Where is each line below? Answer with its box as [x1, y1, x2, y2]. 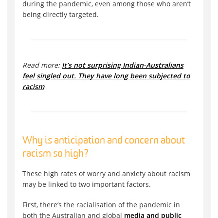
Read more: [22, 60, 62, 70]
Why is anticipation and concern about [22, 136, 185, 146]
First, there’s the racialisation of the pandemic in [22, 200, 180, 210]
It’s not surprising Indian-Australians [62, 60, 183, 70]
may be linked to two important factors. [22, 180, 151, 189]
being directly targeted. [22, 10, 99, 19]
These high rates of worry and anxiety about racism [22, 169, 190, 179]
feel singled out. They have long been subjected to [22, 71, 190, 81]
